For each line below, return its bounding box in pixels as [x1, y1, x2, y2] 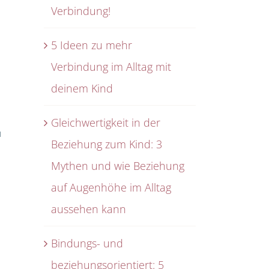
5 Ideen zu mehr [51, 37, 132, 52]
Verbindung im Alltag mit [51, 59, 171, 74]
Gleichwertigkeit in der [51, 115, 160, 130]
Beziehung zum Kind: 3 [51, 136, 162, 151]
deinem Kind [51, 80, 113, 95]
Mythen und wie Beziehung [51, 158, 184, 173]
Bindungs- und [51, 235, 123, 250]
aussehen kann [51, 201, 126, 216]
